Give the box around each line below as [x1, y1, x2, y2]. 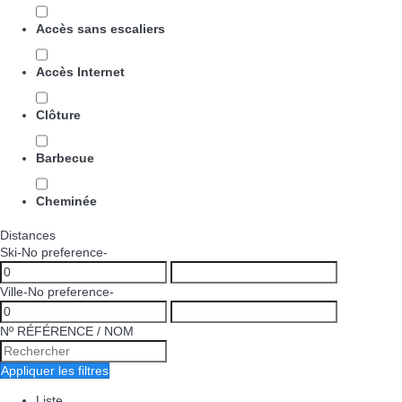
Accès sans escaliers [36, 22, 165, 36]
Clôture [36, 108, 81, 122]
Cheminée [36, 194, 97, 208]
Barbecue [36, 151, 94, 165]
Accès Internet [36, 65, 125, 79]
